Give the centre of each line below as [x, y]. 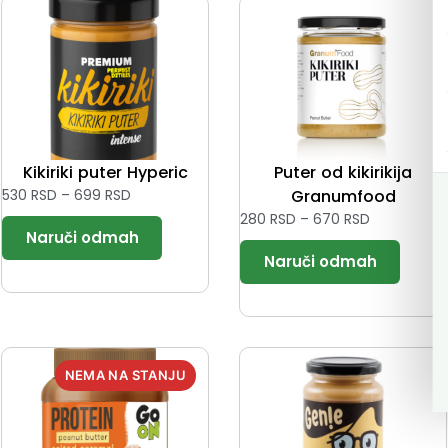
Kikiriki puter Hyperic [105, 173]
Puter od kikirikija [343, 173]
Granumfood [343, 197]
